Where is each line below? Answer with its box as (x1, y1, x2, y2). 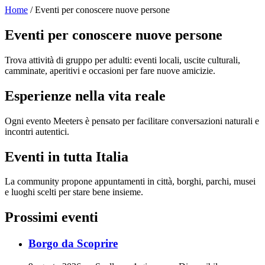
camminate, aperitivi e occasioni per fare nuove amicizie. (5, 65, 215, 76)
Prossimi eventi (5, 209, 98, 225)
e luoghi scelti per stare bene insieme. (5, 187, 143, 198)
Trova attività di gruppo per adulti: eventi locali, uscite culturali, (5, 54, 240, 65)
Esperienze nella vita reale (5, 88, 166, 104)
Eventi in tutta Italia (5, 148, 128, 164)
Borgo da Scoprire (28, 237, 118, 250)
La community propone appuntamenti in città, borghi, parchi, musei (5, 176, 256, 187)
